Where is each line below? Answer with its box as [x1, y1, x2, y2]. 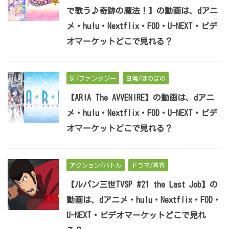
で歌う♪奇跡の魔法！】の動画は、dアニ [66, 7, 218, 15]
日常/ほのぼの [126, 75, 166, 82]
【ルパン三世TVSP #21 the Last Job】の [66, 180, 218, 189]
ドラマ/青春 [131, 162, 165, 169]
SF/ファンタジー [70, 75, 116, 82]
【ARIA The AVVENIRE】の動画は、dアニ [66, 94, 214, 102]
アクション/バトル [70, 162, 122, 169]
